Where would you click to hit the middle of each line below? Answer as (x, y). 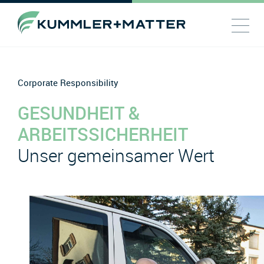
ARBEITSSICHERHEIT (103, 134)
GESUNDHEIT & (79, 113)
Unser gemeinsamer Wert (116, 155)
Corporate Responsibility (68, 82)
